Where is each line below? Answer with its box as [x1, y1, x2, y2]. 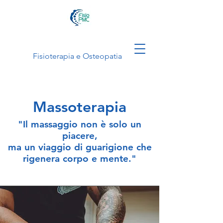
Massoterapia [33, 98, 126, 116]
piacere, [62, 130, 98, 141]
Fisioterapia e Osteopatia [33, 51, 122, 61]
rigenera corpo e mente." [23, 153, 136, 164]
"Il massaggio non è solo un [18, 118, 141, 130]
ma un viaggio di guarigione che [7, 141, 152, 153]
